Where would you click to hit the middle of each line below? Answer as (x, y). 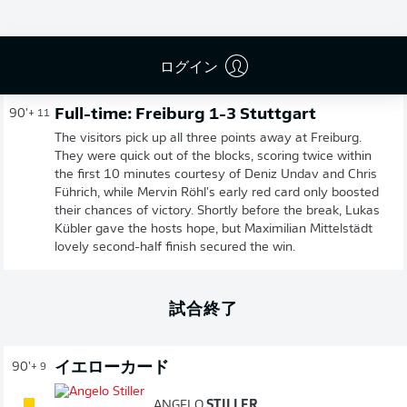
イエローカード (112, 368)
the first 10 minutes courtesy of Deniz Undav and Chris (216, 174)
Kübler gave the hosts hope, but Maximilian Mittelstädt (213, 229)
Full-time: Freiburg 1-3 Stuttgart (185, 114)
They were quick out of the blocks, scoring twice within (213, 156)
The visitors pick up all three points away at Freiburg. (208, 138)
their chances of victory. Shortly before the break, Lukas (217, 211)
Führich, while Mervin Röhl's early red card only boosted (217, 193)
